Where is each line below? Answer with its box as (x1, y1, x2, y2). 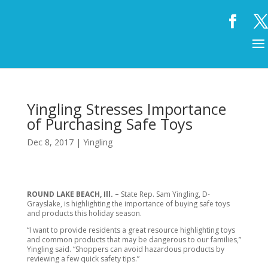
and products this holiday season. (26, 208, 142, 218)
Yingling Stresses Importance (26, 99, 226, 119)
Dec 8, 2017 (26, 136, 74, 148)
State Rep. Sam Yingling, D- (120, 189, 210, 199)
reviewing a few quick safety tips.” (26, 254, 139, 264)
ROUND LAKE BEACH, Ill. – (26, 189, 121, 199)
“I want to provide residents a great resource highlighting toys (26, 225, 235, 235)
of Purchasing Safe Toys (26, 114, 193, 134)
